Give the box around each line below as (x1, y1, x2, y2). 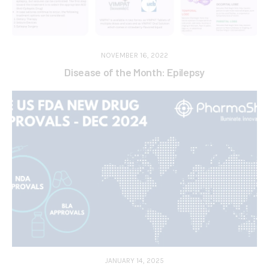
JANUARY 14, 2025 (105, 256, 164, 265)
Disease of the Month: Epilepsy (64, 65, 205, 79)
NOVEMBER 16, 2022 (101, 51, 168, 60)
